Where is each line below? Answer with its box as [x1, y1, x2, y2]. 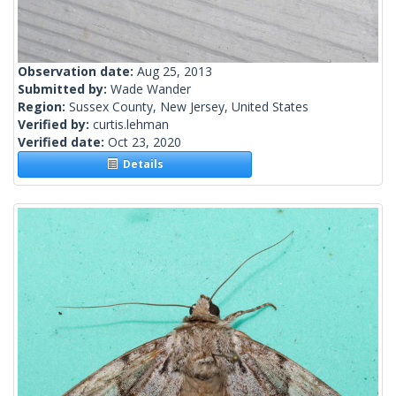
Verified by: [18, 116, 93, 133]
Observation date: [18, 63, 137, 80]
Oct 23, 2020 [108, 133, 181, 151]
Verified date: [18, 133, 108, 151]
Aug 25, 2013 [137, 63, 212, 80]
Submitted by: [18, 80, 110, 98]
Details [117, 156, 164, 172]
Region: [18, 98, 69, 116]
